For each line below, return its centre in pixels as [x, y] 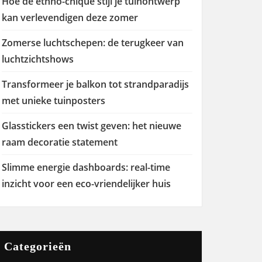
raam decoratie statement [60, 142]
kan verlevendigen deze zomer [70, 18]
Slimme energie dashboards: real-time [86, 167]
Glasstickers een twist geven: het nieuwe [92, 126]
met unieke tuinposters [54, 101]
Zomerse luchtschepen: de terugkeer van [93, 43]
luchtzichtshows [38, 59]
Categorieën [38, 246]
